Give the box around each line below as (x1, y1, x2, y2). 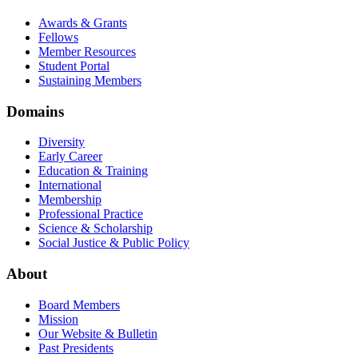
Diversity (38, 135, 85, 149)
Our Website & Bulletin (38, 326, 157, 340)
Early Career (38, 149, 102, 164)
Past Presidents (38, 340, 113, 355)
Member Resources (38, 44, 136, 58)
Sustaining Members (38, 73, 141, 87)
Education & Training (38, 164, 148, 178)
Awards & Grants (38, 15, 127, 30)
